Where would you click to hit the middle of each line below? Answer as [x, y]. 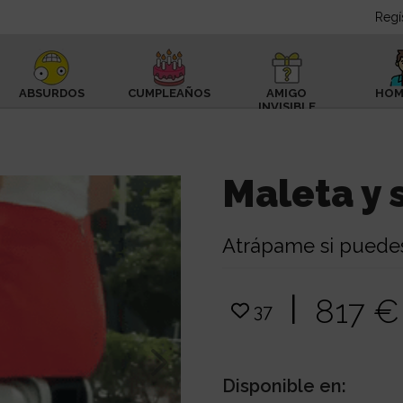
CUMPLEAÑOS [170, 93]
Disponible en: [285, 385]
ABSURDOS [51, 93]
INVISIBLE [287, 107]
